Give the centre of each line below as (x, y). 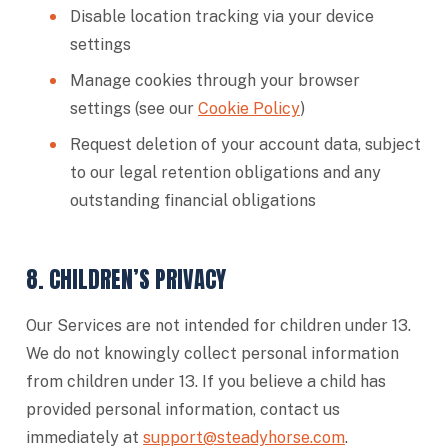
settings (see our (134, 108)
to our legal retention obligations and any (225, 172)
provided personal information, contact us (183, 409)
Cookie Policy (249, 108)
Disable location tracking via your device (222, 16)
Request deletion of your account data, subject (245, 144)
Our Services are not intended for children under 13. (218, 325)
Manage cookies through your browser (215, 80)
